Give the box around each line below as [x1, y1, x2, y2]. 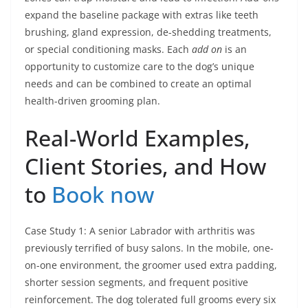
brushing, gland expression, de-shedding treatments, [25, 25, 272, 38]
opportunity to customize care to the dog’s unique [25, 60, 254, 73]
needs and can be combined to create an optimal [25, 77, 252, 90]
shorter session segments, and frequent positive [25, 276, 248, 289]
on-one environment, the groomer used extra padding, [25, 258, 277, 272]
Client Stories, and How [25, 151, 266, 181]
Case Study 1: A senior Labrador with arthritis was [25, 224, 255, 237]
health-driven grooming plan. [25, 94, 160, 107]
